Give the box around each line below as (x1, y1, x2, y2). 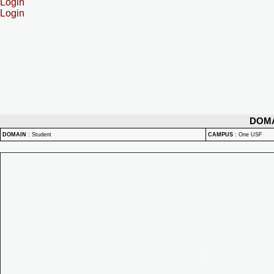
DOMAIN (2, 131, 26, 138)
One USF (239, 131, 262, 138)
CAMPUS (208, 131, 233, 138)
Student (32, 131, 51, 138)
